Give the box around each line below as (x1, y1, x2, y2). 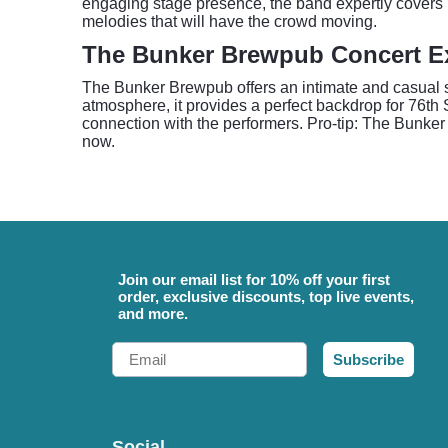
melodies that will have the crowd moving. (82, 13, 377, 30)
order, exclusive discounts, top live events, (118, 288, 414, 305)
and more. (118, 305, 188, 322)
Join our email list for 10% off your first (118, 271, 390, 288)
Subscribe (333, 351, 404, 368)
